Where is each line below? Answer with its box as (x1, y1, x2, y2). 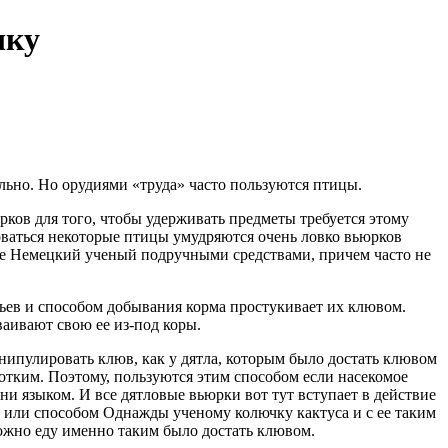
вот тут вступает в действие (240, 385, 436, 403)
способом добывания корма (37, 297, 226, 315)
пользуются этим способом (113, 367, 299, 385)
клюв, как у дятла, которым (94, 349, 289, 367)
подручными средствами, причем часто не (136, 245, 431, 263)
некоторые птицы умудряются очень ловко (43, 227, 344, 245)
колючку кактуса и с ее (230, 403, 395, 421)
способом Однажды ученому (33, 403, 231, 421)
